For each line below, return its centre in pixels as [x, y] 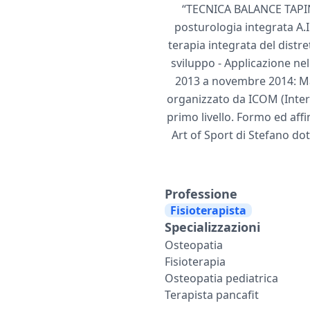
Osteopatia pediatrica [221, 278]
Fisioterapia [195, 261]
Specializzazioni [212, 227]
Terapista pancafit [212, 294]
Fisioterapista [208, 210]
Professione [201, 193]
